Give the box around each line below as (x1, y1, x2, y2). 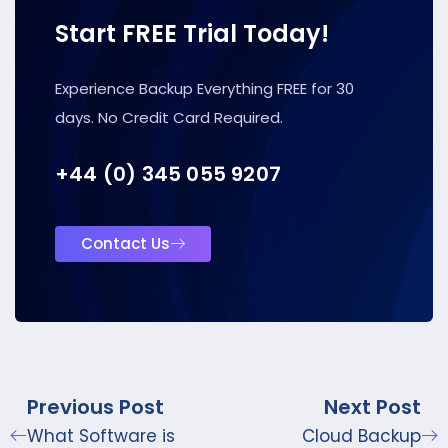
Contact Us (81, 233, 170, 255)
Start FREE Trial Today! (55, 16, 329, 50)
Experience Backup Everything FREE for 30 (55, 77, 354, 99)
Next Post (324, 392, 421, 421)
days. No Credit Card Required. (55, 106, 283, 128)
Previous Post (27, 392, 164, 421)
